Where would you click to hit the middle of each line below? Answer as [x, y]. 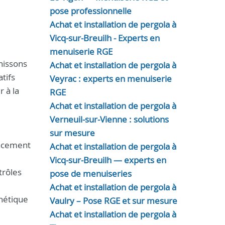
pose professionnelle [90, 11]
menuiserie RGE [81, 51]
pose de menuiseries [90, 174]
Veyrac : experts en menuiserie [110, 79]
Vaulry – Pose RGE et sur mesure [113, 201]
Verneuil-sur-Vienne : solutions [109, 119]
